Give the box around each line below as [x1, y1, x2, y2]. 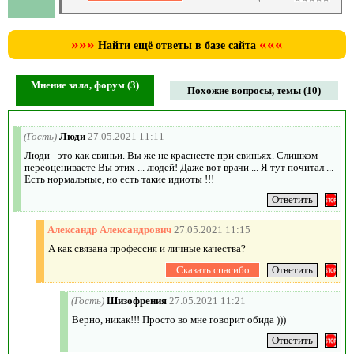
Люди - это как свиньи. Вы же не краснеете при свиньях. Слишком [24, 149, 318, 161]
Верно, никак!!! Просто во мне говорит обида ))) [72, 313, 286, 326]
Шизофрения [107, 294, 167, 307]
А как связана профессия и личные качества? [48, 242, 246, 254]
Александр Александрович [47, 223, 171, 235]
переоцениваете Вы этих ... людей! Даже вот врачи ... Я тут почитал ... [24, 160, 333, 173]
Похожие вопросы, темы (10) [187, 84, 321, 96]
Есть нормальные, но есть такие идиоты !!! [24, 172, 214, 185]
